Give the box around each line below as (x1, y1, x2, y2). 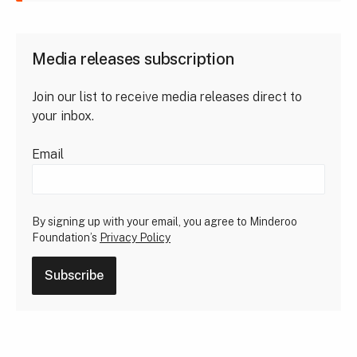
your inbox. (32, 108, 94, 124)
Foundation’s (32, 231, 100, 244)
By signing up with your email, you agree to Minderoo (32, 215, 297, 228)
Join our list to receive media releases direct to (32, 89, 302, 104)
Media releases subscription (32, 49, 234, 69)
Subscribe (45, 268, 104, 283)
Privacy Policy (100, 231, 171, 244)
